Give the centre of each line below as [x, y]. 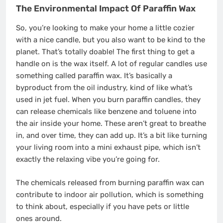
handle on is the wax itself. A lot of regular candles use [111, 64]
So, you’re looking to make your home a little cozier [105, 28]
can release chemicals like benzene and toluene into [106, 112]
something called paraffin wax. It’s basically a [94, 76]
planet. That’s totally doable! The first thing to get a [105, 52]
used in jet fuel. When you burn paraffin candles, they [108, 100]
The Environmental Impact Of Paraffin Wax [106, 8]
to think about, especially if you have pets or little [103, 206]
